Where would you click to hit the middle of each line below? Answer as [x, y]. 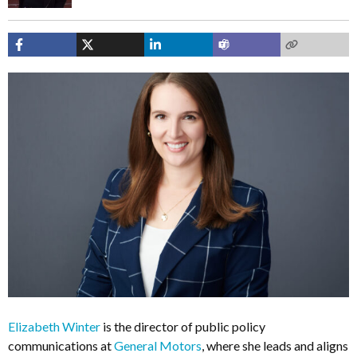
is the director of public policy [183, 327]
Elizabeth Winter [54, 327]
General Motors [158, 346]
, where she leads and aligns [275, 346]
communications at [61, 346]
